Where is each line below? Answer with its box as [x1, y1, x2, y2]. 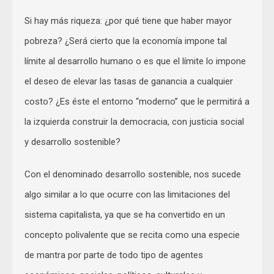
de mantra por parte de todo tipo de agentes [24, 249, 203, 261]
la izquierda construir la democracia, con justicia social [24, 116, 244, 127]
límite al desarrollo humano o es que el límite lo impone [24, 55, 246, 67]
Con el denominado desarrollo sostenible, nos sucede [24, 168, 241, 180]
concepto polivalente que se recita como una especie [24, 229, 240, 240]
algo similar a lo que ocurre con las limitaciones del [24, 188, 230, 200]
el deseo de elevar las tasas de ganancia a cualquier [24, 75, 233, 87]
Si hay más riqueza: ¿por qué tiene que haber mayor [24, 15, 232, 26]
